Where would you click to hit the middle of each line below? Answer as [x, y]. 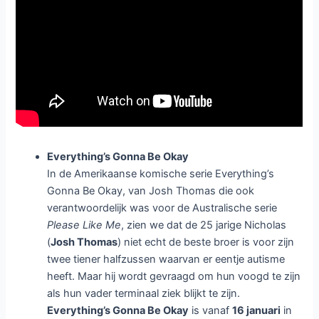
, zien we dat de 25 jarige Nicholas [204, 225]
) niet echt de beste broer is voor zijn [206, 242]
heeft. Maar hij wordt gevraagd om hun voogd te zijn [174, 277]
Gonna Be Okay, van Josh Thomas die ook [151, 191]
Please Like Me [84, 225]
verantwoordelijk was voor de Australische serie [162, 208]
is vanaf [211, 311]
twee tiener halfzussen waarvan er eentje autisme [166, 260]
